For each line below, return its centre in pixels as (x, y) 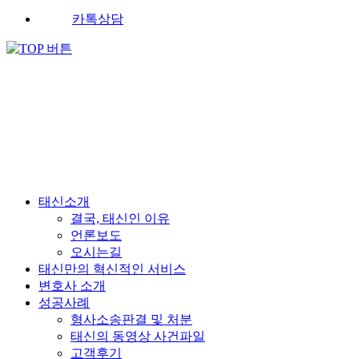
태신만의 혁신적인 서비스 (112, 269)
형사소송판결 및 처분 (131, 320)
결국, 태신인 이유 (120, 219)
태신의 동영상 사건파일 (138, 337)
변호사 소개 (72, 286)
